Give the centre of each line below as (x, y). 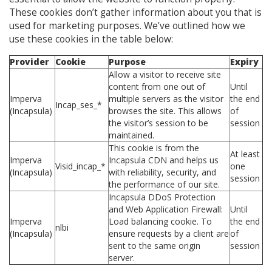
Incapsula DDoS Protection (162, 197)
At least (245, 154)
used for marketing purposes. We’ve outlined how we (127, 25)
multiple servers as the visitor (166, 98)
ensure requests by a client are (169, 233)
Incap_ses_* (80, 104)
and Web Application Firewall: (166, 209)
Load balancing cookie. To (160, 221)
